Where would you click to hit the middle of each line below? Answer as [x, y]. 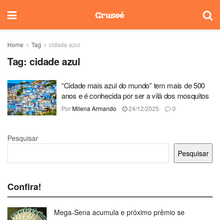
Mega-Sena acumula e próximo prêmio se [119, 212]
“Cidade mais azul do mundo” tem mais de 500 [133, 85]
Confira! [24, 186]
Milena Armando [94, 108]
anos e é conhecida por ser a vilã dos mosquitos [135, 96]
